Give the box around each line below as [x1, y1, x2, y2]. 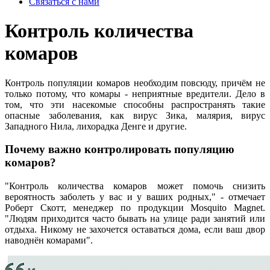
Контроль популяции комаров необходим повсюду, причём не [5, 77, 265, 88]
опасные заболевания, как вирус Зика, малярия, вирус [5, 110, 265, 121]
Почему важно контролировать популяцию [5, 143, 234, 156]
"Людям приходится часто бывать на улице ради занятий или [5, 213, 265, 224]
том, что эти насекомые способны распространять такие [5, 99, 265, 110]
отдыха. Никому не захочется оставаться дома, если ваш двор [5, 224, 265, 235]
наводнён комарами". [5, 235, 93, 246]
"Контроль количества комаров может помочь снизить [5, 181, 265, 192]
